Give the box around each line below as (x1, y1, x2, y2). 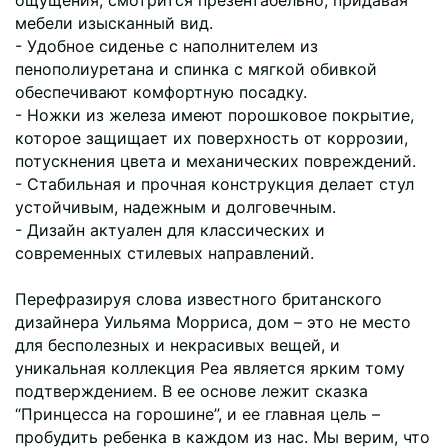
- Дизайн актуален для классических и (15, 219, 325, 240)
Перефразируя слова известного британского (15, 288, 382, 309)
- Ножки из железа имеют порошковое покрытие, (15, 104, 414, 125)
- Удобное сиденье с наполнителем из (15, 35, 318, 56)
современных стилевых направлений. (15, 242, 314, 263)
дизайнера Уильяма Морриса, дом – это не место (15, 311, 411, 332)
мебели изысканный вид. (15, 12, 213, 33)
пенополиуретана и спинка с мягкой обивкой (15, 58, 377, 79)
